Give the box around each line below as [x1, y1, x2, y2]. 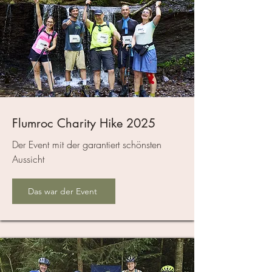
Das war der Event [28, 186, 97, 197]
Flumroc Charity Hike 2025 [12, 115, 155, 132]
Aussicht [12, 152, 44, 166]
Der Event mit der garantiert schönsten [12, 138, 161, 152]
